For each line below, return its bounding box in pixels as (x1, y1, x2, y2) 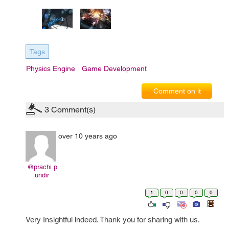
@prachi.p (27, 163, 57, 171)
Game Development (82, 64, 147, 73)
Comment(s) (49, 105, 96, 114)
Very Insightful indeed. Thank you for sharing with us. (26, 215, 200, 224)
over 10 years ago (58, 132, 117, 140)
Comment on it (153, 87, 201, 95)
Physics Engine (26, 64, 75, 73)
